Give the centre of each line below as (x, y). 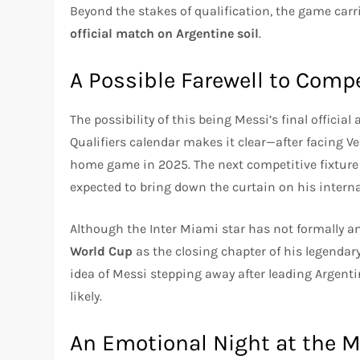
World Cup (102, 251)
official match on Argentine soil (165, 33)
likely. (86, 296)
